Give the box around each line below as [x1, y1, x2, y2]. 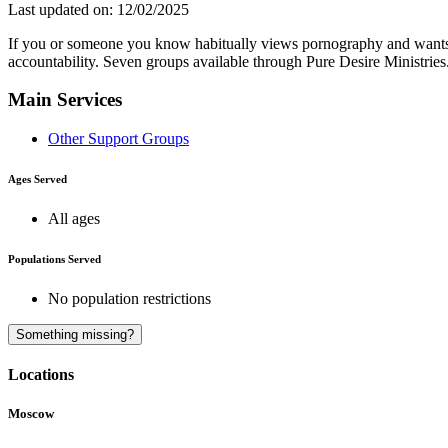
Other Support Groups [48, 130, 189, 148]
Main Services [8, 89, 122, 111]
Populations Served [8, 253, 101, 266]
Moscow [8, 406, 54, 422]
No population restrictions [48, 290, 211, 308]
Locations [8, 366, 74, 384]
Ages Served [8, 173, 67, 186]
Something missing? [16, 327, 134, 343]
